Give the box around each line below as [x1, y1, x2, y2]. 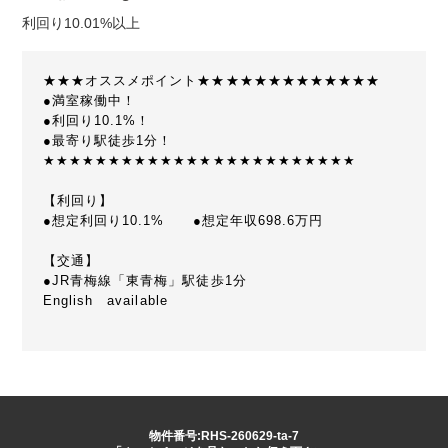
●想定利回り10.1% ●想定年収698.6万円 [42, 213, 324, 229]
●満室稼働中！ [42, 93, 137, 109]
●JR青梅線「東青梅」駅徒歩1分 [42, 273, 247, 289]
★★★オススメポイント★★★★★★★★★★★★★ [42, 73, 381, 89]
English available [42, 293, 168, 309]
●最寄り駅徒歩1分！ [42, 133, 173, 149]
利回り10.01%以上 [22, 15, 141, 31]
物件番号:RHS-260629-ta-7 [149, 428, 299, 443]
